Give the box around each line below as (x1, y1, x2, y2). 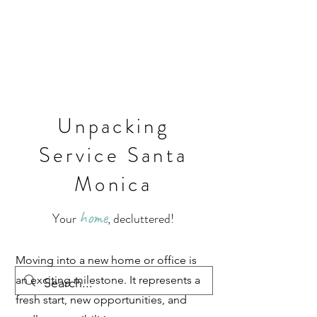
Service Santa (38, 141, 188, 170)
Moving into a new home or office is (16, 253, 197, 267)
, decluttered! (108, 209, 174, 228)
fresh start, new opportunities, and (16, 293, 187, 306)
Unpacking (57, 112, 170, 141)
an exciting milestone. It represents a (16, 273, 200, 287)
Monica (74, 170, 153, 199)
